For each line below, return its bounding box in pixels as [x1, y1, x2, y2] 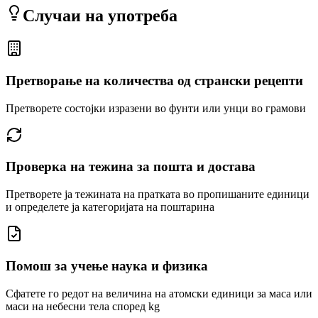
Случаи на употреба [23, 6, 177, 26]
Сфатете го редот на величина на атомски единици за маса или [6, 287, 312, 300]
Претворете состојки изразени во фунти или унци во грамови [6, 102, 306, 114]
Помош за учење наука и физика [6, 258, 208, 273]
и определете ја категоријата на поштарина [6, 201, 214, 214]
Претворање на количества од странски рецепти [6, 73, 303, 88]
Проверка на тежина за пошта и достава [6, 159, 256, 175]
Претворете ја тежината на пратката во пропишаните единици [6, 188, 309, 201]
